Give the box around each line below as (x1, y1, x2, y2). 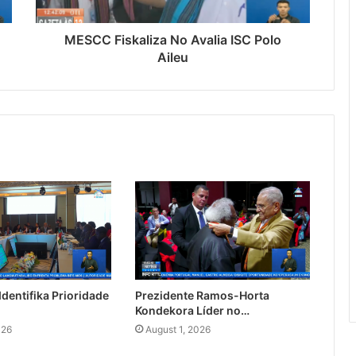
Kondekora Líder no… (134, 304, 250, 318)
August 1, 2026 (145, 323, 211, 336)
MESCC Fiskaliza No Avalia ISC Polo (64, 32, 281, 48)
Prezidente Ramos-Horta (134, 288, 269, 303)
